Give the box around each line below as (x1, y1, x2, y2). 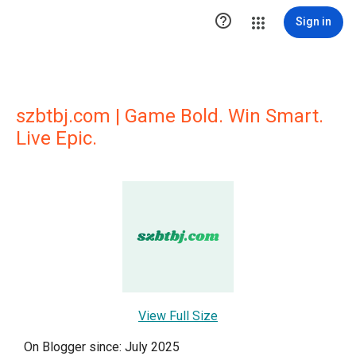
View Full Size (138, 308, 218, 323)
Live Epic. (16, 127, 97, 149)
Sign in (296, 15, 331, 28)
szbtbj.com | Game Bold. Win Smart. (16, 105, 323, 127)
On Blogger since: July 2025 (24, 339, 180, 354)
